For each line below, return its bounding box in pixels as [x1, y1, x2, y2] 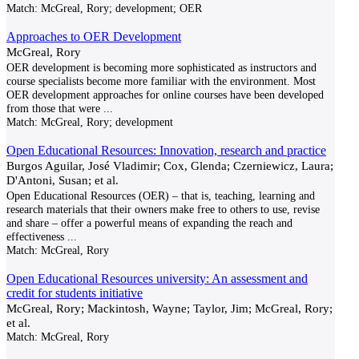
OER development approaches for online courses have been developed [6, 88, 324, 101]
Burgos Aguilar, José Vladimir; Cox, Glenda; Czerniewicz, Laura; [6, 159, 333, 172]
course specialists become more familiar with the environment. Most [6, 75, 316, 87]
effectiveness [6, 230, 64, 243]
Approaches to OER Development [6, 30, 181, 43]
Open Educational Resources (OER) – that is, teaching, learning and [6, 189, 315, 202]
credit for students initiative [6, 286, 143, 300]
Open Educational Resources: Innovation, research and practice [6, 143, 326, 157]
